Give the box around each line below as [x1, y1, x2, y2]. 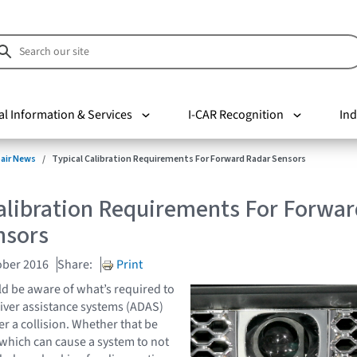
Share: [57, 255, 92, 273]
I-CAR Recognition [187, 105, 284, 124]
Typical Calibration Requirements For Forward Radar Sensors [52, 151, 306, 166]
